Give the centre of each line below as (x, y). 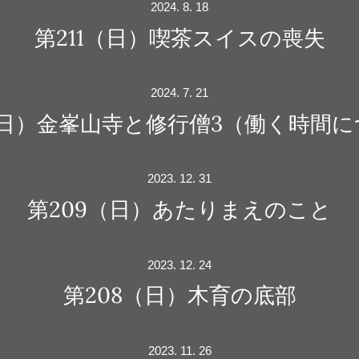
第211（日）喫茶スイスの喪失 (179, 37)
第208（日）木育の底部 (179, 295)
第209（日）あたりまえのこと (179, 209)
